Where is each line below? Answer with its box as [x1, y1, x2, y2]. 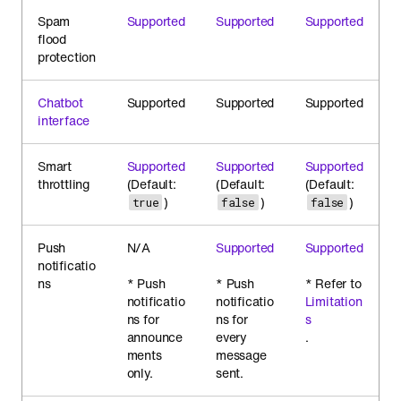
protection [38, 47, 96, 66]
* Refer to [304, 274, 362, 293]
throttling [38, 175, 90, 193]
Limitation [304, 292, 363, 311]
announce [126, 328, 183, 346]
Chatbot [38, 93, 83, 112]
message [216, 346, 267, 364]
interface [38, 111, 90, 130]
